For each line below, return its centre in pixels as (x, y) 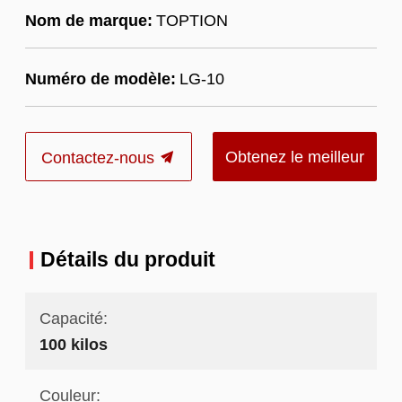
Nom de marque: (88, 20)
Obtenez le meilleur (295, 156)
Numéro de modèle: (100, 79)
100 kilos (73, 345)
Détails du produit (127, 260)
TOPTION (192, 20)
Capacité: (73, 319)
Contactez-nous (100, 157)
